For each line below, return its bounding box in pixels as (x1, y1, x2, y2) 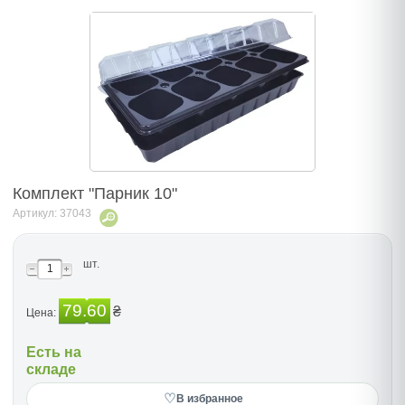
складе (26, 361, 76, 377)
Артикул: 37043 (13, 206, 91, 220)
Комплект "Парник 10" (13, 184, 177, 202)
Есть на (26, 344, 81, 360)
